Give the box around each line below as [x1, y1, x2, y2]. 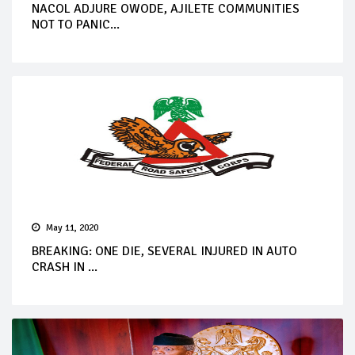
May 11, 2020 [46, 221, 98, 234]
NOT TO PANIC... [32, 16, 120, 32]
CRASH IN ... [32, 258, 97, 275]
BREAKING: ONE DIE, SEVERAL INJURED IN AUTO [32, 242, 297, 259]
